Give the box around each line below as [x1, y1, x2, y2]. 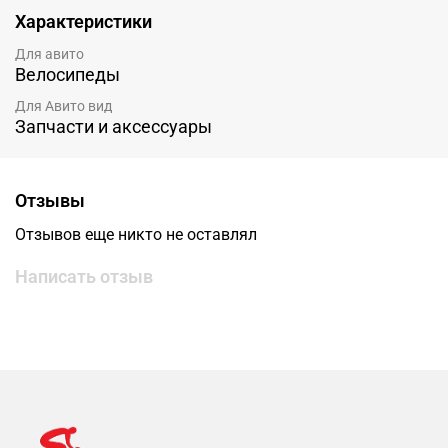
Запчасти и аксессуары [15, 116, 212, 138]
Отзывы [15, 189, 85, 211]
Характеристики [15, 11, 152, 33]
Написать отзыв [15, 266, 153, 288]
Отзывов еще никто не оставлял [15, 225, 257, 245]
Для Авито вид [15, 98, 112, 115]
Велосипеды [15, 64, 120, 86]
